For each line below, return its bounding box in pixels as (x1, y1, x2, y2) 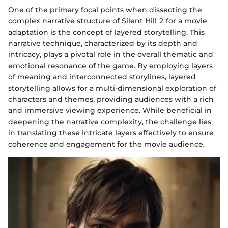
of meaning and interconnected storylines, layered (8, 72, 196, 81)
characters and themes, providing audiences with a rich (8, 94, 214, 104)
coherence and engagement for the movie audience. (8, 139, 205, 149)
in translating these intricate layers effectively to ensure (8, 128, 214, 137)
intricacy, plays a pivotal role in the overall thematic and (8, 49, 213, 59)
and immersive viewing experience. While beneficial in (8, 105, 212, 115)
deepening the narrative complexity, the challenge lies (8, 117, 211, 126)
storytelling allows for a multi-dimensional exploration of (8, 83, 216, 93)
